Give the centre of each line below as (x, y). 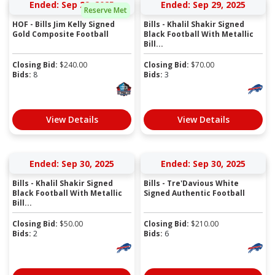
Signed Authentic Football (194, 193)
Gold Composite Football (60, 34)
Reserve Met (106, 10)
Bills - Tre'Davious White (191, 183)
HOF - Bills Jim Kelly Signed (64, 24)
